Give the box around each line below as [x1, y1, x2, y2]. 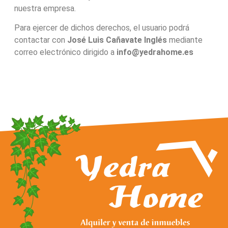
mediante [166, 35, 203, 45]
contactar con [14, 35, 67, 45]
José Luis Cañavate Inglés [67, 35, 167, 45]
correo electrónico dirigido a [14, 47, 117, 58]
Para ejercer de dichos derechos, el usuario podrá [14, 23, 189, 33]
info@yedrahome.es [116, 47, 193, 58]
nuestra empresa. [14, 3, 76, 13]
